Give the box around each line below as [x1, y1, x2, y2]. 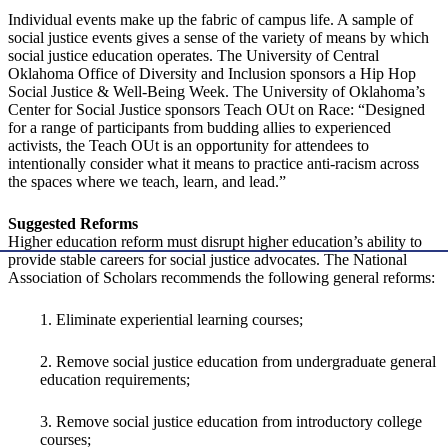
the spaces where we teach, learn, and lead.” [8, 173, 286, 191]
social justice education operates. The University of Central [8, 47, 379, 65]
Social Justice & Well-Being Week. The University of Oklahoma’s [8, 83, 425, 101]
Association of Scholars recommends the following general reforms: [8, 269, 435, 287]
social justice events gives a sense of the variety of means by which [8, 29, 429, 47]
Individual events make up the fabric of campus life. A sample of [8, 11, 413, 29]
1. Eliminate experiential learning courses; [40, 311, 303, 329]
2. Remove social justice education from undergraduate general [40, 353, 436, 371]
